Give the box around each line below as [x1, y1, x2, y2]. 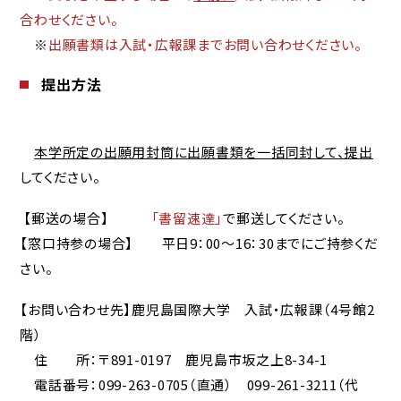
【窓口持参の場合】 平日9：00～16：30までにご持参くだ [20, 234, 379, 253]
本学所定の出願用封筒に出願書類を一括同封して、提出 [34, 142, 373, 162]
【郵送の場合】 [20, 209, 151, 228]
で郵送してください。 [223, 209, 346, 228]
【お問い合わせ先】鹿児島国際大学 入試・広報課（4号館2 [20, 300, 375, 320]
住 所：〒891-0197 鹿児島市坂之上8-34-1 [20, 350, 328, 370]
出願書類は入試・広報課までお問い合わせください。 [47, 34, 363, 54]
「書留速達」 [150, 209, 224, 228]
